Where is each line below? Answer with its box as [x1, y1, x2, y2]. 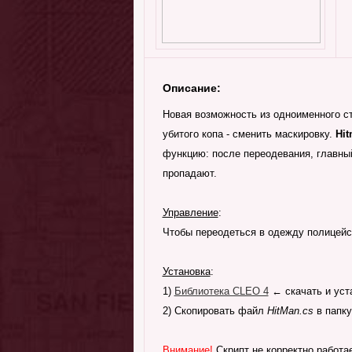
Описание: [162, 82, 221, 94]
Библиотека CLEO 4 [174, 285, 269, 297]
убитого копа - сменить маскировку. [162, 128, 335, 140]
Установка [162, 266, 211, 277]
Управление [162, 207, 218, 218]
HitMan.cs [266, 305, 313, 317]
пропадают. [162, 167, 217, 179]
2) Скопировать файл [162, 305, 267, 317]
